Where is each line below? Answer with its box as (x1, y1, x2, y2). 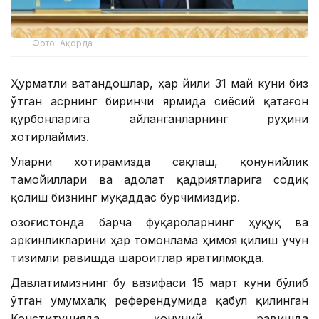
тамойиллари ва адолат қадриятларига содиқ (11, 172, 308, 187)
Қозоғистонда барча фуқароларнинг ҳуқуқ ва (11, 215, 308, 230)
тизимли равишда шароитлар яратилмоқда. (11, 251, 264, 266)
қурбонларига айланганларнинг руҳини (11, 112, 308, 127)
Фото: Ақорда (32, 38, 93, 49)
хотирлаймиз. (11, 130, 89, 145)
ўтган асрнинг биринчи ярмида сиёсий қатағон (11, 94, 308, 109)
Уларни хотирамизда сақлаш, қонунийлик (11, 155, 308, 169)
